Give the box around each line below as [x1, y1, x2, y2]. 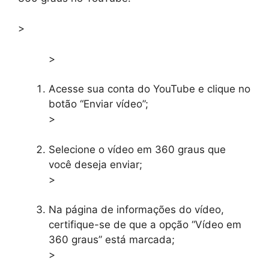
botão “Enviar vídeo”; [49, 98, 148, 110]
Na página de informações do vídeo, [49, 204, 224, 216]
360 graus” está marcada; [49, 234, 175, 246]
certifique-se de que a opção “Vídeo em [49, 219, 241, 231]
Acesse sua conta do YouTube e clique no [49, 83, 250, 95]
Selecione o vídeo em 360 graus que [49, 143, 226, 156]
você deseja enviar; [49, 158, 142, 171]
